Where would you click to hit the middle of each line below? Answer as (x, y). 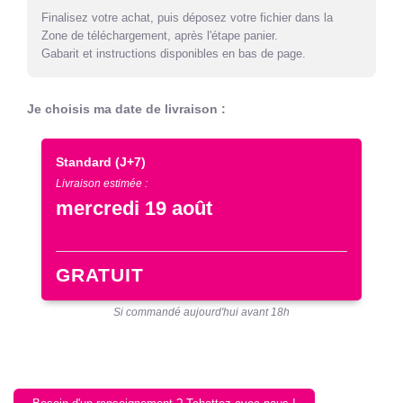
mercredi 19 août (134, 209)
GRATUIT (100, 275)
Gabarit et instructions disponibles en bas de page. (174, 53)
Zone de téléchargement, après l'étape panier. (160, 35)
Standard (85, 162)
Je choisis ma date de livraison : (126, 109)
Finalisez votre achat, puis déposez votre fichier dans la (187, 17)
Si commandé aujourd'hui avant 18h (201, 312)
